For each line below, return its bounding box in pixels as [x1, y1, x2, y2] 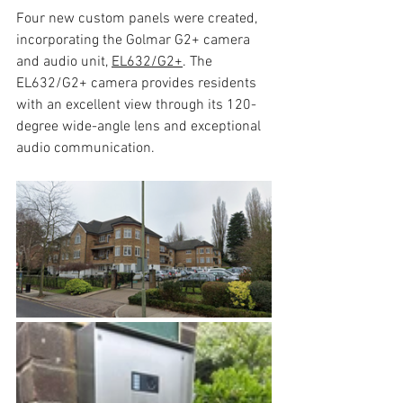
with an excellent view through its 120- [16, 96, 256, 114]
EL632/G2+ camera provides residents [16, 75, 260, 93]
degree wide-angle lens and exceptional [16, 118, 264, 136]
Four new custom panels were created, [16, 10, 261, 28]
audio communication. [16, 139, 155, 157]
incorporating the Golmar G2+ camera [16, 31, 254, 49]
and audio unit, [16, 53, 112, 71]
